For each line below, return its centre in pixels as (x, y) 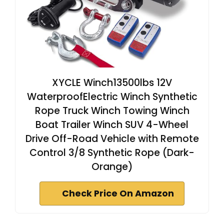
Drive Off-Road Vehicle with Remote (112, 139)
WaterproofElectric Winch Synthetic (112, 97)
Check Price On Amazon (118, 193)
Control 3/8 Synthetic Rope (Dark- (112, 153)
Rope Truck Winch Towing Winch (112, 111)
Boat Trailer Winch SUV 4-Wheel (112, 125)
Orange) (112, 167)
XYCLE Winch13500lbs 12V (112, 83)
